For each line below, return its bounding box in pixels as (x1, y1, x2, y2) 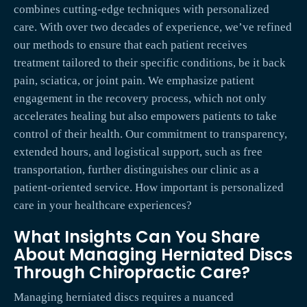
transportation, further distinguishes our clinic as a (14, 163, 259, 177)
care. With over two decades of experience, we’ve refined (14, 21, 292, 34)
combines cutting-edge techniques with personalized (14, 3, 269, 16)
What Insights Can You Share (14, 225, 260, 249)
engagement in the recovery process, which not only (14, 92, 267, 106)
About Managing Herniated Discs (14, 243, 293, 267)
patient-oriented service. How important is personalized (14, 181, 284, 195)
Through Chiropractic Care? (14, 261, 250, 284)
